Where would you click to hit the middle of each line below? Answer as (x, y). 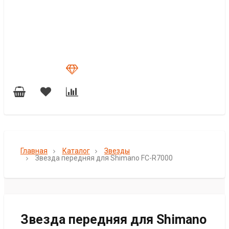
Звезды (117, 151)
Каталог (76, 151)
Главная (34, 151)
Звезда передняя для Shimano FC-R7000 (104, 158)
